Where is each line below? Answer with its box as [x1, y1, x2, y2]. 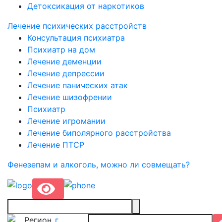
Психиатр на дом [27, 45, 95, 55]
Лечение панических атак [27, 80, 128, 90]
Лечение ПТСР [27, 140, 84, 150]
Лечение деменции [27, 56, 102, 66]
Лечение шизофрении [27, 92, 112, 102]
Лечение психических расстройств [7, 21, 147, 31]
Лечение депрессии [27, 68, 105, 78]
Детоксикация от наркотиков [27, 1, 144, 11]
